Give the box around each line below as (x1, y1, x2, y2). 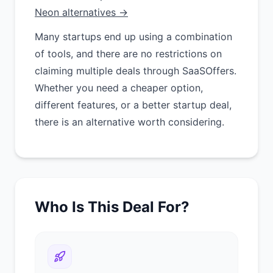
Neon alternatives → (35, 6, 128, 18)
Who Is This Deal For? (35, 198, 190, 216)
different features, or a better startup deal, (35, 99, 232, 111)
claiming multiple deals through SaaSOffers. (35, 65, 236, 77)
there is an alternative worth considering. (35, 116, 224, 128)
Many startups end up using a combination (35, 30, 232, 43)
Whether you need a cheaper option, (35, 82, 203, 94)
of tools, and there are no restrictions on (35, 48, 222, 60)
